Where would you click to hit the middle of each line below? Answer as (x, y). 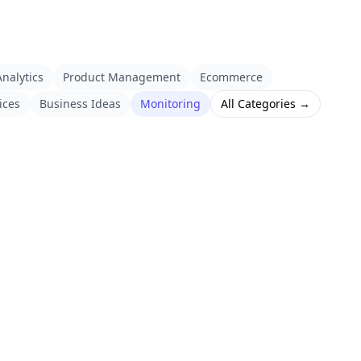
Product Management (122, 77)
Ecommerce (231, 77)
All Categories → (266, 104)
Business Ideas (80, 104)
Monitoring (170, 104)
